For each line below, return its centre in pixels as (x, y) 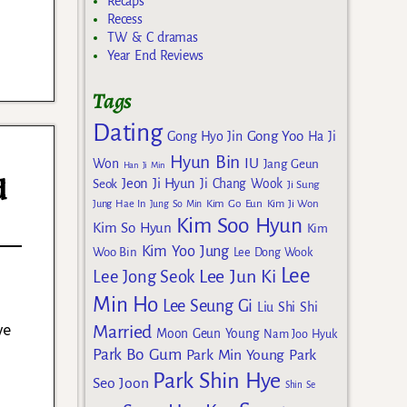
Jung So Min (176, 204)
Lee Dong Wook (273, 253)
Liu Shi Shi (288, 308)
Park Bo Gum (137, 355)
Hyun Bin (205, 163)
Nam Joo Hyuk (300, 335)
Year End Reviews (156, 55)
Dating (128, 134)
